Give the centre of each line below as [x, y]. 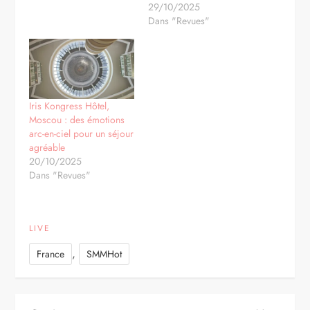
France [51, 254]
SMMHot [104, 254]
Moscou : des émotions [77, 120]
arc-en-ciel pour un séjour [82, 134]
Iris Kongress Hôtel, [70, 106]
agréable [47, 148]
